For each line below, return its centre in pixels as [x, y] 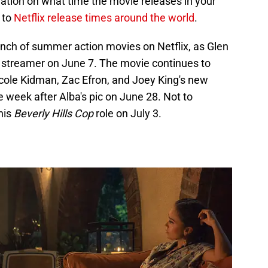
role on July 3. [127, 113]
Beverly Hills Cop [54, 113]
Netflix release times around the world [104, 17]
